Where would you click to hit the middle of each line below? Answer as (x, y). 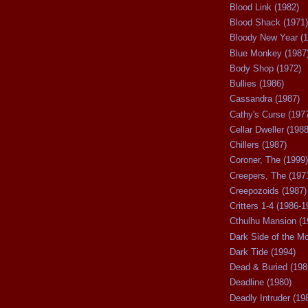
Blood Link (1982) (264, 7)
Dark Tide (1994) (263, 252)
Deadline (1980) (261, 283)
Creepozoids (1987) (268, 190)
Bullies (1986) (257, 84)
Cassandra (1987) (265, 99)
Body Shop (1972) (265, 68)
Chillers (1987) (258, 145)
